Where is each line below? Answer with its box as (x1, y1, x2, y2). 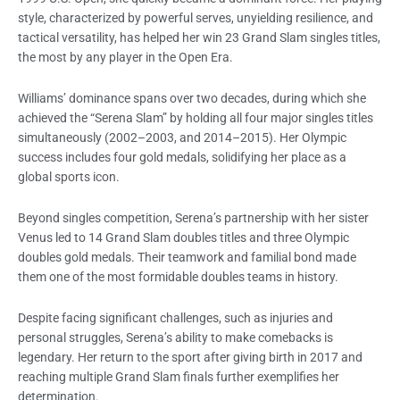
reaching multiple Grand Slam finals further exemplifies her (18, 369, 339, 384)
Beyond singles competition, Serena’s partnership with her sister (18, 210, 369, 225)
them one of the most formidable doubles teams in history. (18, 269, 338, 284)
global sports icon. (18, 169, 120, 184)
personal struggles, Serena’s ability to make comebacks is (18, 329, 333, 345)
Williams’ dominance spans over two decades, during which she (18, 90, 366, 105)
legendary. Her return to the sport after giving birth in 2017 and (18, 349, 362, 364)
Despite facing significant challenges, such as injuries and (18, 310, 333, 325)
